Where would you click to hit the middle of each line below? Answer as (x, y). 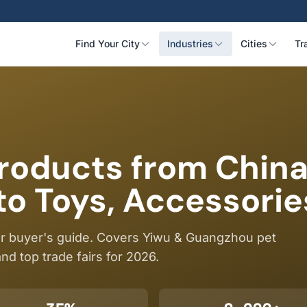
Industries (190, 44)
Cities (254, 44)
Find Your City (108, 44)
